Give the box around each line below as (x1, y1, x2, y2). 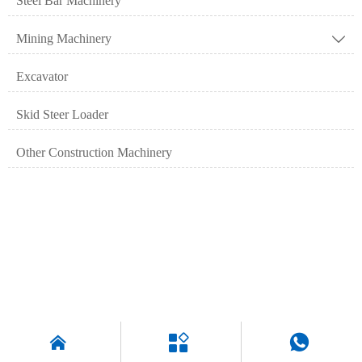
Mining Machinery (16, 31, 112, 45)
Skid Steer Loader (16, 107, 108, 121)
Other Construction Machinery (16, 145, 172, 159)
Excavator (16, 69, 68, 83)
